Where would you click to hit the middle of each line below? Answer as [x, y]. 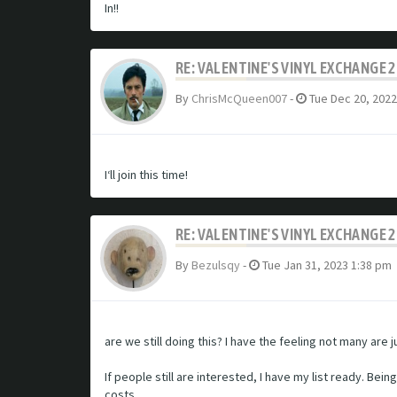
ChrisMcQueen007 [239, 98]
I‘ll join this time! [146, 175]
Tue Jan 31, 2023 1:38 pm [326, 265]
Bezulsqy [216, 265]
